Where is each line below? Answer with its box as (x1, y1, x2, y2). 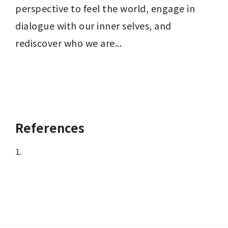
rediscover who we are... (15, 36, 122, 50)
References (15, 119, 84, 137)
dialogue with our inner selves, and (15, 19, 172, 33)
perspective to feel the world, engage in (15, 2, 195, 15)
